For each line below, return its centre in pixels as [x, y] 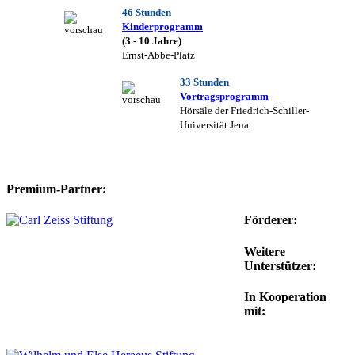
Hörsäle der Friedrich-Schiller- [244, 111]
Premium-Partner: [56, 189]
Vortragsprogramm [224, 97]
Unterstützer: [280, 265]
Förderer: [271, 220]
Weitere [265, 251]
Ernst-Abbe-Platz [158, 55]
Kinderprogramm [162, 27]
